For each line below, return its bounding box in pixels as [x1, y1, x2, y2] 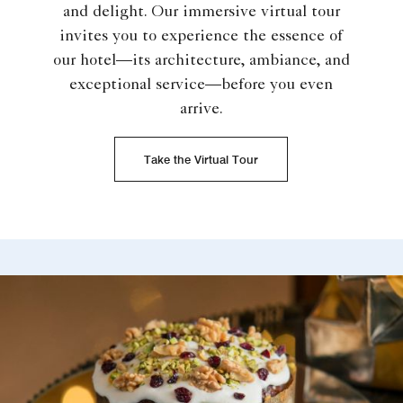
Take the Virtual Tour [144, 151, 259, 166]
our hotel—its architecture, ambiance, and [52, 52, 350, 69]
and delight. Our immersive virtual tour [62, 4, 340, 21]
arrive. [179, 101, 223, 118]
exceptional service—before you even [69, 76, 334, 94]
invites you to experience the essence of [59, 28, 344, 45]
